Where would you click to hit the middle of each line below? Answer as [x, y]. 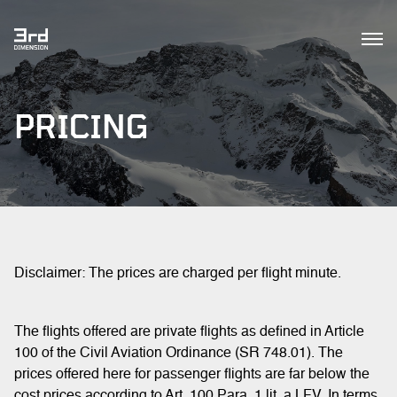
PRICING [82, 128]
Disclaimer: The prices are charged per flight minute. [178, 274]
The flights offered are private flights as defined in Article [189, 332]
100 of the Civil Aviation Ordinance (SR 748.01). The [179, 354]
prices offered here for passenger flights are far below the [192, 375]
